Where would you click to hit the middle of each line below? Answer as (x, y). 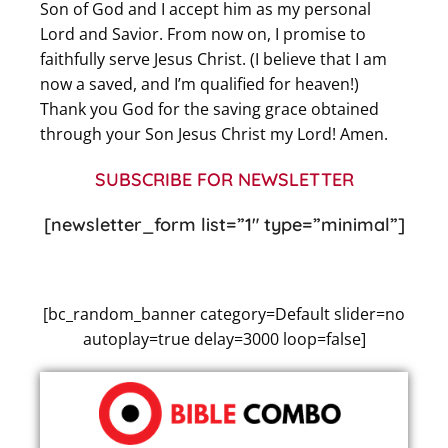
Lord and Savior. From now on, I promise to (203, 34)
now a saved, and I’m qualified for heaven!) (199, 84)
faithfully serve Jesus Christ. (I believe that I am (213, 59)
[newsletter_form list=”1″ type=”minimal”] (224, 225)
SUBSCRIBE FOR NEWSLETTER (224, 180)
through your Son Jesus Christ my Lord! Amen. (214, 134)
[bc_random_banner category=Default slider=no (224, 314)
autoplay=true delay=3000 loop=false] (224, 339)
